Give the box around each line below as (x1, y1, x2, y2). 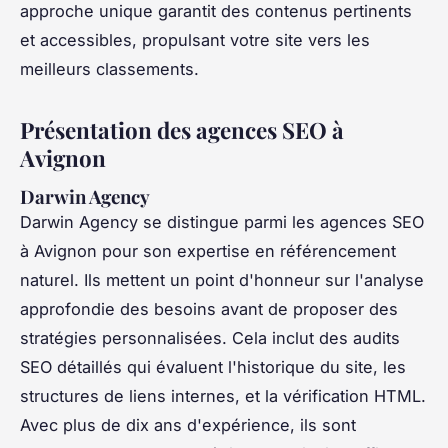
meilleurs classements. (20, 58, 199, 79)
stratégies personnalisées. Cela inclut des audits (20, 327, 400, 348)
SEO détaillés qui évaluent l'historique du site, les (20, 356, 406, 377)
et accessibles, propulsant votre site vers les (20, 29, 370, 50)
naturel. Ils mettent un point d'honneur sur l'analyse (20, 269, 424, 290)
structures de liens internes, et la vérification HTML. (20, 385, 426, 406)
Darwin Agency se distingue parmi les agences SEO (20, 211, 424, 232)
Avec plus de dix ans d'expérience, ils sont (20, 414, 356, 435)
